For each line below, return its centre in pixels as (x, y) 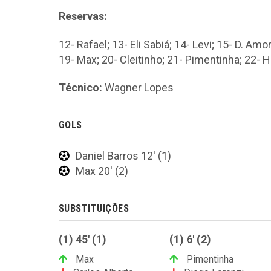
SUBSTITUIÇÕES (94, 209)
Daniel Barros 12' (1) (123, 156)
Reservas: (83, 16)
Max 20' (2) (102, 171)
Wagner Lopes (138, 88)
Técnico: (80, 88)
